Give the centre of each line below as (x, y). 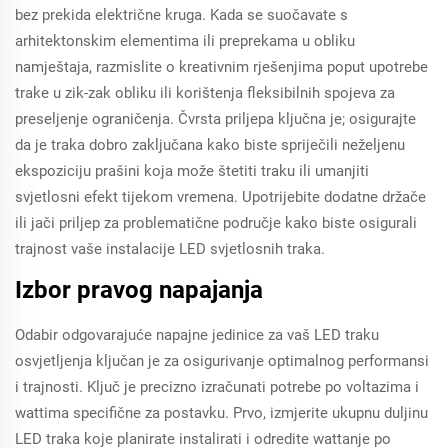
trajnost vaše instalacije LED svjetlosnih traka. (170, 249)
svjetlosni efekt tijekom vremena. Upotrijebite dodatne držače (220, 197)
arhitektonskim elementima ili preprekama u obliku (185, 41)
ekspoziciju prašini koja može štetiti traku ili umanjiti (192, 171)
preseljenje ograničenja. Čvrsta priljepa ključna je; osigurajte (215, 119)
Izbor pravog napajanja (139, 290)
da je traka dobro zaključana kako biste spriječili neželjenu (210, 145)
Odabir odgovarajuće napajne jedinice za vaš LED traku (197, 335)
